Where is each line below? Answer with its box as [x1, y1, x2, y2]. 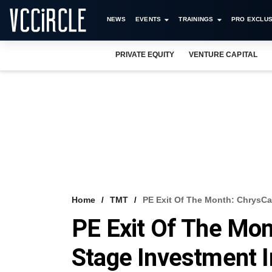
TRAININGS [178, 16, 214, 22]
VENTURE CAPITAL [189, 50, 257, 59]
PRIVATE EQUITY [115, 50, 175, 59]
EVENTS [135, 16, 161, 22]
